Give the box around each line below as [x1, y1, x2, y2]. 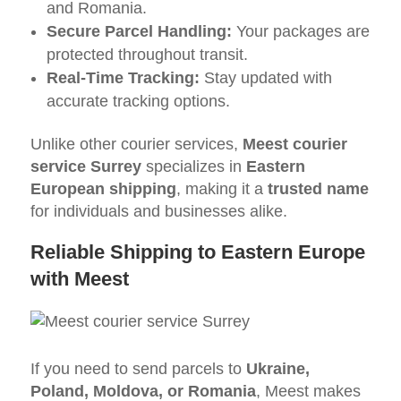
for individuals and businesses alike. [30, 201, 287, 220]
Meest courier [242, 134, 347, 153]
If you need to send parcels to [30, 359, 246, 378]
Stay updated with [199, 68, 332, 87]
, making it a [175, 179, 268, 198]
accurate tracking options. [46, 91, 230, 110]
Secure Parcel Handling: [46, 21, 232, 40]
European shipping [30, 179, 176, 198]
